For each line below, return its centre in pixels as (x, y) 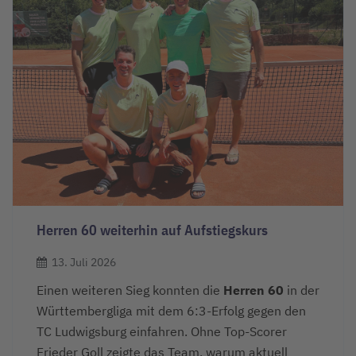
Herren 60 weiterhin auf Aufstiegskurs (152, 230)
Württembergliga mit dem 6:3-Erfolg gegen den (171, 310)
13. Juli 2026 (84, 263)
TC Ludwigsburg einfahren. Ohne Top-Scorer (162, 331)
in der (302, 290)
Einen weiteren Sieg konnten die (130, 290)
